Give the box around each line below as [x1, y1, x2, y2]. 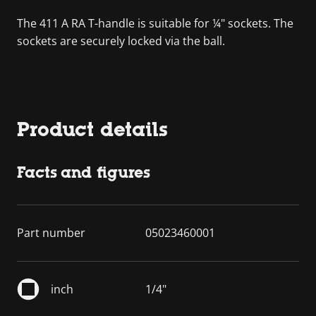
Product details [17, 117, 168, 140]
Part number [17, 224, 85, 241]
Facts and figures [17, 163, 150, 181]
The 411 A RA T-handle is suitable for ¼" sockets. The [17, 15, 293, 31]
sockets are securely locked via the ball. [17, 32, 225, 49]
